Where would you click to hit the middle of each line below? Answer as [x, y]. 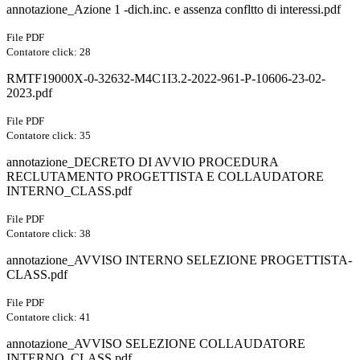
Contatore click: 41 [49, 317]
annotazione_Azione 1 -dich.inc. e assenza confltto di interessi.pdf [174, 10]
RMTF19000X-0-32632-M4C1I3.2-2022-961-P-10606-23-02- [166, 79]
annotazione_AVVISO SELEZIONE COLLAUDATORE [156, 344]
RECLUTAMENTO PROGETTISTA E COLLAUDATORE [165, 177]
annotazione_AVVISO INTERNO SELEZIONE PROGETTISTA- [179, 260]
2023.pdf [29, 93]
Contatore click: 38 [49, 234]
